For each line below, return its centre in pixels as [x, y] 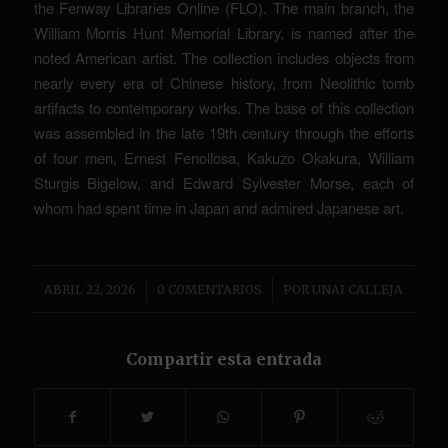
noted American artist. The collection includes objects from [224, 58]
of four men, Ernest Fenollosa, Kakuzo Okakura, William [224, 158]
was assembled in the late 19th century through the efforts [224, 133]
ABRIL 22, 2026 [90, 289]
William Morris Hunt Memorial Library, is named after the [224, 33]
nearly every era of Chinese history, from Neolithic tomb [224, 83]
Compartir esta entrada [223, 358]
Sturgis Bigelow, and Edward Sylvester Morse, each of [224, 183]
